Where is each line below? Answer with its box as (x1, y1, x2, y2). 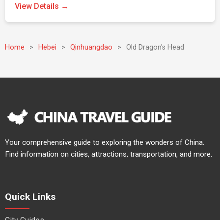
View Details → (15, 1, 69, 11)
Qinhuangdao (70, 43, 112, 52)
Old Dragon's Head (126, 43, 184, 52)
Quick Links (5, 191, 55, 202)
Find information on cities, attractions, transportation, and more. (5, 150, 212, 159)
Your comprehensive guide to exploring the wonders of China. (5, 138, 204, 147)
